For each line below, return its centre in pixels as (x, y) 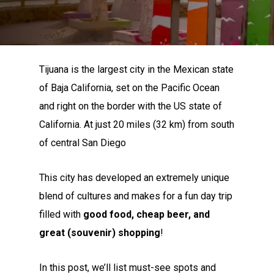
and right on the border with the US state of (131, 106)
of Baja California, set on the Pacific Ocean (130, 88)
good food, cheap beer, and (147, 214)
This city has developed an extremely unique (135, 178)
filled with (61, 214)
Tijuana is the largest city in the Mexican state (137, 69)
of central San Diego (83, 143)
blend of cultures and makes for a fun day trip (136, 196)
